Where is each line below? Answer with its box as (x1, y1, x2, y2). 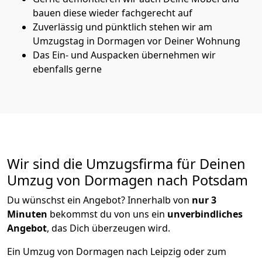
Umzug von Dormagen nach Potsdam (7, 170, 248, 189)
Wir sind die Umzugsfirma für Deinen (7, 154, 246, 173)
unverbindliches (167, 207, 243, 220)
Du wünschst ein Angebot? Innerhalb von (7, 193, 189, 206)
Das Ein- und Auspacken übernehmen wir (33, 48, 216, 61)
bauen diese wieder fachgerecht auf (33, 6, 192, 19)
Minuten (7, 207, 47, 220)
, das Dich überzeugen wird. (47, 221, 170, 235)
